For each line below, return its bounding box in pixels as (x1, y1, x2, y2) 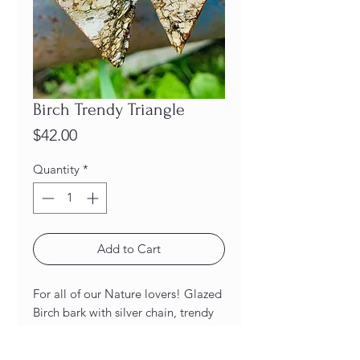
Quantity (33, 162, 80, 177)
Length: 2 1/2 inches (33, 341, 140, 357)
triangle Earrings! (33, 322, 125, 338)
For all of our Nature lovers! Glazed (33, 285, 222, 301)
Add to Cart (97, 240, 161, 256)
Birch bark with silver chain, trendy (33, 304, 214, 320)
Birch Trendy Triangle (33, 100, 185, 119)
